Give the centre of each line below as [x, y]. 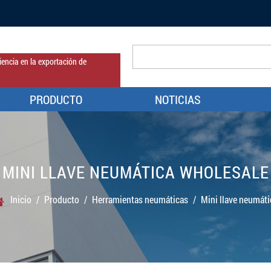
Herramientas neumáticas [140, 199]
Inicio [21, 199]
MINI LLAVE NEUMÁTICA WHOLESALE [135, 172]
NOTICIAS [178, 99]
